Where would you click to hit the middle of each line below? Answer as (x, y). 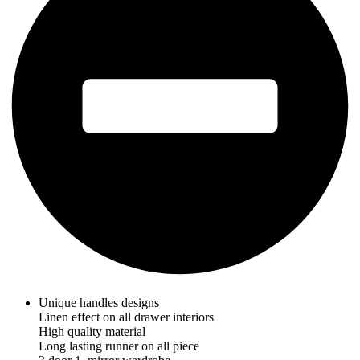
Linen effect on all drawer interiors (126, 317)
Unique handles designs (99, 302)
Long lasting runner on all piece (119, 346)
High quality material (92, 331)
